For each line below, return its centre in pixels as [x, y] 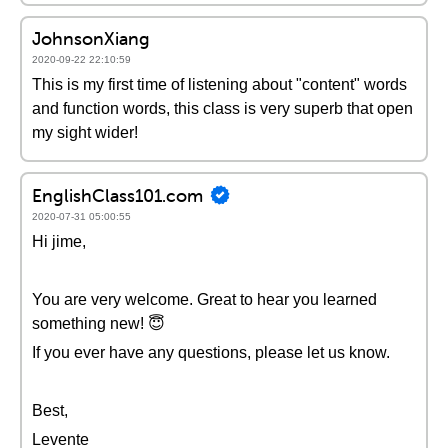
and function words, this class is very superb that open [222, 108]
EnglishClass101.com [117, 195]
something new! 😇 [98, 323]
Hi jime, [59, 241]
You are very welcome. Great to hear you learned [204, 299]
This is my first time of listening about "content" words [219, 84]
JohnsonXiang [91, 38]
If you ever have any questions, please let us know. [211, 352]
